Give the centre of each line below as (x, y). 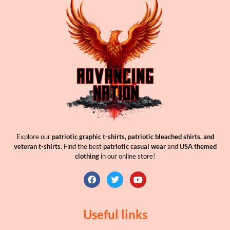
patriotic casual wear (134, 146)
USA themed (198, 146)
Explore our (34, 136)
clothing (87, 156)
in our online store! (127, 156)
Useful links (115, 214)
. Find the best (82, 146)
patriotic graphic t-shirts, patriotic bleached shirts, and (133, 136)
